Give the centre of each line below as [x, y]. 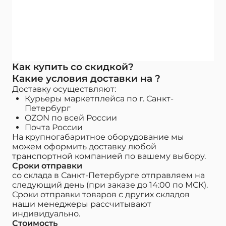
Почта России [54, 128]
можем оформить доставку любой [84, 147]
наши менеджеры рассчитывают [82, 204]
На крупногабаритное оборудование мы [98, 137]
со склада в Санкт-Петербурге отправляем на [108, 176]
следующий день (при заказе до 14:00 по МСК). [110, 185]
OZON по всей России [71, 118]
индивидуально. [46, 214]
